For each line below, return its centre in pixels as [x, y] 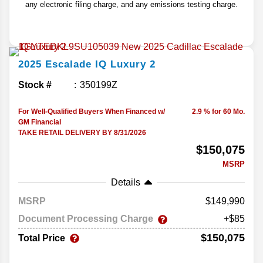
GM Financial [40, 122]
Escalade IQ [76, 65]
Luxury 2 [133, 65]
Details [126, 183]
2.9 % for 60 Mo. [218, 112]
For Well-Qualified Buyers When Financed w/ [92, 112]
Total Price [42, 238]
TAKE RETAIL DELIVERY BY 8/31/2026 [82, 133]
